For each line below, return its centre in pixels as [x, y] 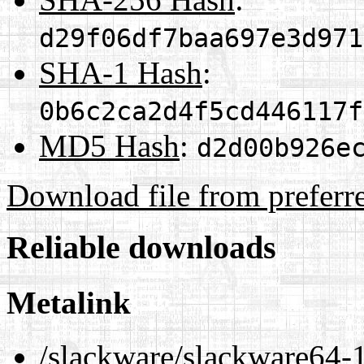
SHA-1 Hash [121, 72]
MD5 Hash [109, 145]
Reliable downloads [141, 248]
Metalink [69, 302]
